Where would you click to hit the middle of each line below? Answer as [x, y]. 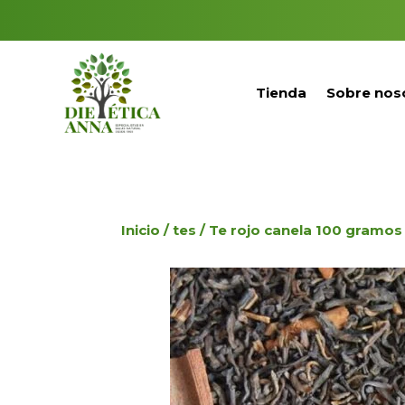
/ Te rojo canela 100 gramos [300, 230]
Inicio [141, 230]
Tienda [282, 92]
